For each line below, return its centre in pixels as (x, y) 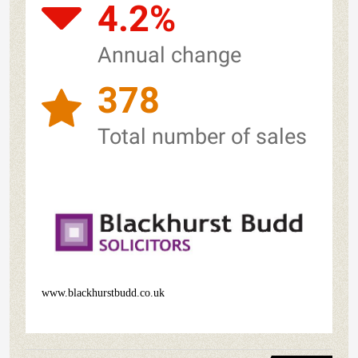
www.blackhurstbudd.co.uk (103, 293)
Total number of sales (202, 137)
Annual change (169, 55)
